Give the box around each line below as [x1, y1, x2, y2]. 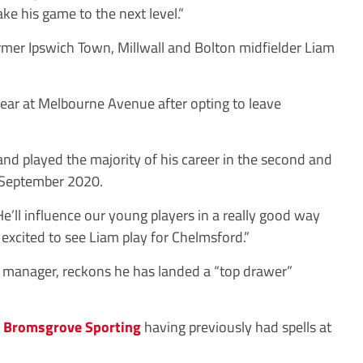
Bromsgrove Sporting [3, 315, 141, 338]
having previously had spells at [141, 315, 331, 338]
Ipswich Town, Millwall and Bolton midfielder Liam [25, 36, 335, 58]
